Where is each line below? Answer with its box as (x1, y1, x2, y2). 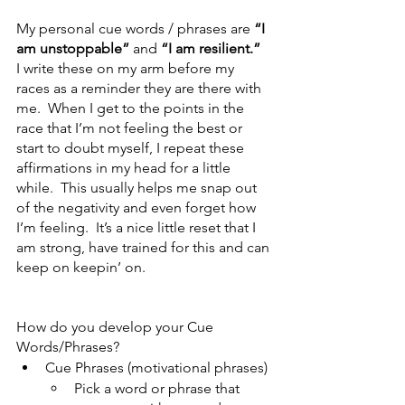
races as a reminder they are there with (16, 79, 265, 97)
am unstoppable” (16, 39, 129, 57)
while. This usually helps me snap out (16, 178, 260, 196)
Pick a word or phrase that (74, 379, 243, 397)
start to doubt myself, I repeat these (16, 138, 248, 156)
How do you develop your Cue (16, 317, 217, 335)
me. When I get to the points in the (16, 99, 248, 117)
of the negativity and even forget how (16, 198, 259, 216)
